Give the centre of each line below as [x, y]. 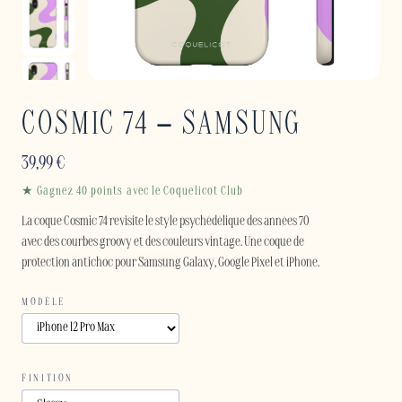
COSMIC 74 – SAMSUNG [162, 126]
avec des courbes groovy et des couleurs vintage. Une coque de [163, 243]
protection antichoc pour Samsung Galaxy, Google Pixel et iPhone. [170, 263]
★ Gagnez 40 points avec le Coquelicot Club [133, 192]
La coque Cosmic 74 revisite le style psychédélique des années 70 [166, 222]
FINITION [48, 379]
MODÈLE [44, 302]
